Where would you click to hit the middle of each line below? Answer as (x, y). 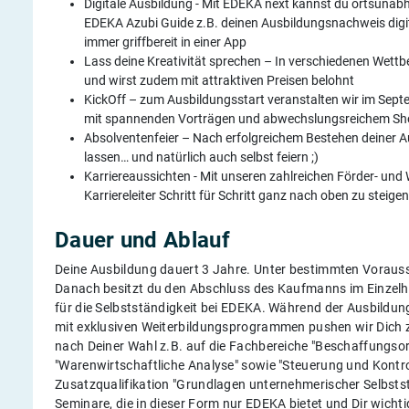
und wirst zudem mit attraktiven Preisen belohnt (219, 80)
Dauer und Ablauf (142, 240)
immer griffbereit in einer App (165, 42)
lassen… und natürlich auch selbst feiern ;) (201, 157)
